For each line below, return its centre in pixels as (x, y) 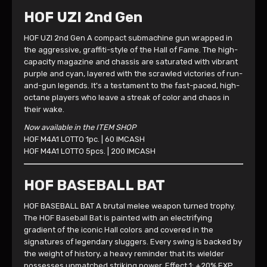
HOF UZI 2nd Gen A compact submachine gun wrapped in (128, 38)
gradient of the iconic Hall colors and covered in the (119, 230)
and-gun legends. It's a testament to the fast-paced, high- (132, 86)
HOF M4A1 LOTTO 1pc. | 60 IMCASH (84, 139)
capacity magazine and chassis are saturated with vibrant (131, 62)
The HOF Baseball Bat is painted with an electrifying (118, 218)
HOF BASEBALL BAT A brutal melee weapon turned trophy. (130, 206)
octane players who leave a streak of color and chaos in (127, 97)
